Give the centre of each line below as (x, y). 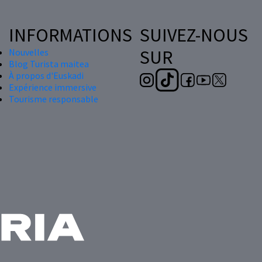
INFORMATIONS (70, 35)
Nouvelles (29, 52)
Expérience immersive (53, 87)
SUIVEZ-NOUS (194, 35)
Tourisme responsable (54, 99)
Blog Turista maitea (49, 63)
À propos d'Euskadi (46, 75)
